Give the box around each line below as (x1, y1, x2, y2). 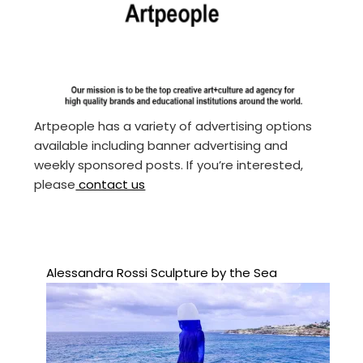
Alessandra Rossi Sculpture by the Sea (46, 263, 278, 281)
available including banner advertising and (34, 136, 288, 154)
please (34, 175, 76, 193)
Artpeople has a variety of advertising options (34, 117, 313, 135)
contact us (75, 175, 146, 193)
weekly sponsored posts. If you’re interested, (34, 156, 304, 173)
